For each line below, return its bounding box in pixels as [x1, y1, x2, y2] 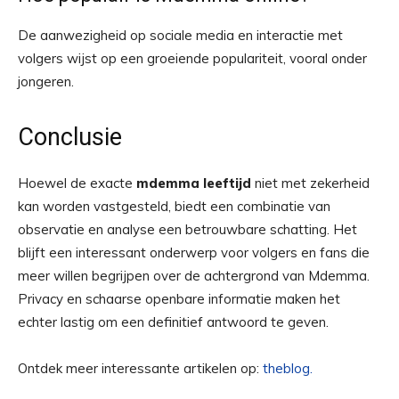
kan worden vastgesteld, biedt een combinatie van [18, 198, 330, 215]
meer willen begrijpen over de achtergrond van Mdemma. [18, 267, 370, 284]
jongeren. [18, 73, 74, 90]
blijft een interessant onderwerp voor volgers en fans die [18, 244, 370, 261]
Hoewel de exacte [18, 175, 136, 191]
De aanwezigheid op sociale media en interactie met [18, 27, 343, 44]
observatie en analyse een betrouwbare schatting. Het [18, 221, 357, 238]
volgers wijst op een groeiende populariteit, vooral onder [18, 50, 367, 67]
